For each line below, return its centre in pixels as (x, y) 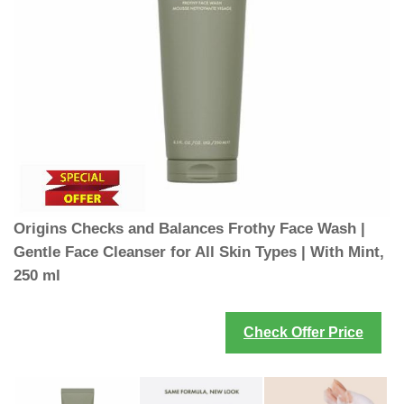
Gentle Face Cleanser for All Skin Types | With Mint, (199, 252)
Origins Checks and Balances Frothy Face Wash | (189, 229)
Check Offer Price (303, 332)
